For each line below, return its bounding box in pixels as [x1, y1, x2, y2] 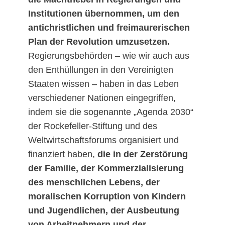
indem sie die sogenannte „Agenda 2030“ [28, 107, 193, 118]
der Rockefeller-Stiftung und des [28, 121, 157, 132]
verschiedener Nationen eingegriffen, [28, 93, 176, 103]
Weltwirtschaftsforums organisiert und [28, 135, 179, 146]
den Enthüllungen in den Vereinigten [28, 65, 173, 75]
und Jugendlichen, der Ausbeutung [28, 205, 179, 216]
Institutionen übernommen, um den [28, 9, 179, 19]
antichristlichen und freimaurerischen [28, 23, 190, 33]
